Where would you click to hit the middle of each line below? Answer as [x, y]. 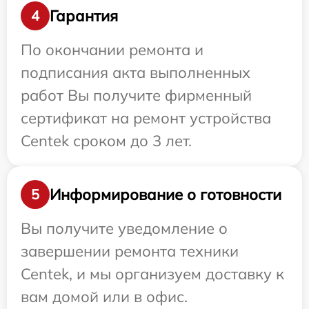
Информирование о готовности [166, 194]
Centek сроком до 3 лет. [106, 141]
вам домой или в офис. [104, 297]
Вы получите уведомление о [124, 229]
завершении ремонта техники [130, 251]
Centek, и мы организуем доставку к [152, 274]
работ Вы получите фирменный [136, 96]
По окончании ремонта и [112, 50]
